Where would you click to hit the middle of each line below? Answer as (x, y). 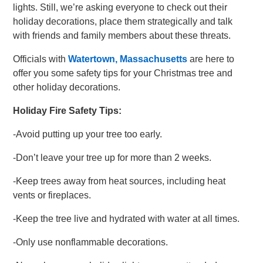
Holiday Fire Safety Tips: (68, 111)
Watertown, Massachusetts (128, 59)
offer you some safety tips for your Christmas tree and (123, 73)
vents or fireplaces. (52, 195)
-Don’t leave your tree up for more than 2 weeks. (112, 158)
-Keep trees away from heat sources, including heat (119, 181)
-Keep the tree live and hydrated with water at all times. (127, 219)
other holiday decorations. (67, 87)
